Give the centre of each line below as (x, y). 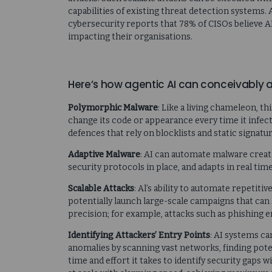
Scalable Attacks (101, 189)
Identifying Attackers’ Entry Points (139, 236)
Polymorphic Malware (113, 108)
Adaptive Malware (104, 155)
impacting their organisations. (130, 37)
